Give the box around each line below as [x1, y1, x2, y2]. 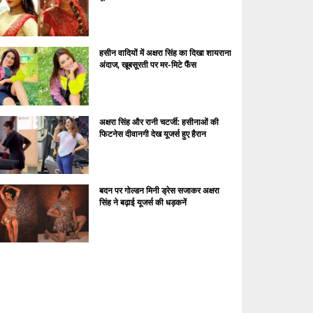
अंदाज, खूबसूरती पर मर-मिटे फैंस [99, 59, 196, 71]
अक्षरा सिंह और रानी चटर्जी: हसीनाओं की [99, 116, 219, 127]
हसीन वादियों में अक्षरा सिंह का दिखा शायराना [99, 48, 231, 59]
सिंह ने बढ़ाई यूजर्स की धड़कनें [99, 197, 187, 208]
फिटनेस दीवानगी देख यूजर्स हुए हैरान [99, 128, 206, 139]
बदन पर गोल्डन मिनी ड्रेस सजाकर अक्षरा [99, 185, 219, 196]
